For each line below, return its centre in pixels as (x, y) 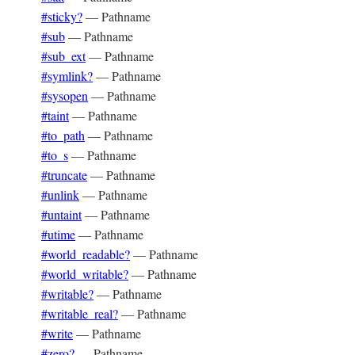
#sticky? (62, 16)
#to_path (63, 135)
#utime (58, 234)
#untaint (61, 214)
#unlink (60, 195)
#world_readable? (86, 254)
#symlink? (67, 76)
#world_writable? (85, 274)
